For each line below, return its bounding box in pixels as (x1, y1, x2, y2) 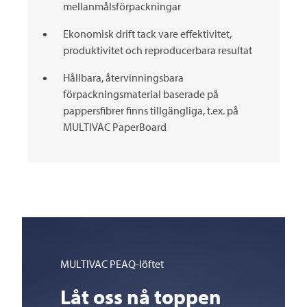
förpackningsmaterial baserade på (63, 87, 219, 101)
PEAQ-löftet (108, 257, 164, 271)
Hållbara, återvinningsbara (63, 71, 184, 84)
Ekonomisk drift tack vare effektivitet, (63, 27, 232, 40)
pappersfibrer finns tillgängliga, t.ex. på (63, 103, 238, 117)
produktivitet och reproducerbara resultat (63, 43, 252, 57)
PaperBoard (110, 120, 167, 134)
